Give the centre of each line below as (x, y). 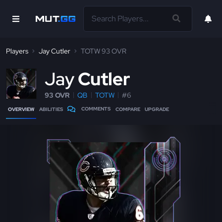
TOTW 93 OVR (104, 51)
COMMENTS (96, 109)
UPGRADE (157, 109)
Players (17, 51)
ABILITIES (51, 109)
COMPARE (128, 109)
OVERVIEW (21, 109)
